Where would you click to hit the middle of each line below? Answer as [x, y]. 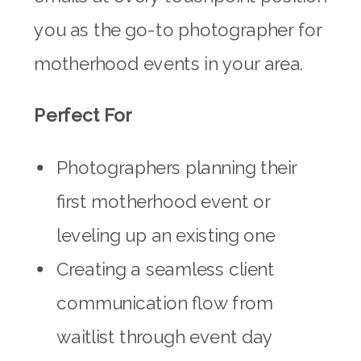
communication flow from [165, 303]
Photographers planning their [177, 168]
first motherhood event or [163, 201]
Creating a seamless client [166, 269]
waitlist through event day [165, 337]
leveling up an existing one [166, 235]
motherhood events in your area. [169, 64]
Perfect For [83, 116]
